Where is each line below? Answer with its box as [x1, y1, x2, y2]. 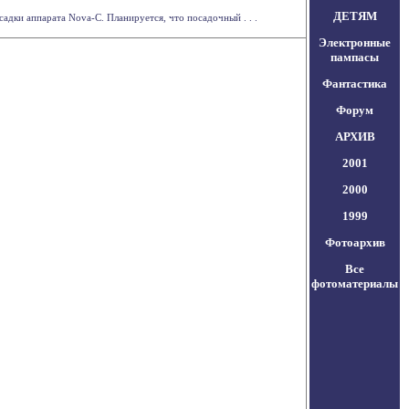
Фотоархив [324, 236, 385, 249]
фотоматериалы [311, 277, 398, 290]
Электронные [319, 36, 391, 49]
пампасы [330, 50, 379, 64]
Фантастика [322, 77, 387, 90]
